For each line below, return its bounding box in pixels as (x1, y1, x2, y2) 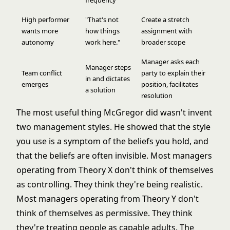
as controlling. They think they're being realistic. (16, 179, 203, 190)
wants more (22, 26, 58, 35)
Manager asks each (141, 57, 200, 66)
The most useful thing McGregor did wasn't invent (16, 107, 212, 118)
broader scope (141, 37, 185, 47)
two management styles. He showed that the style (16, 121, 210, 132)
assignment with (141, 26, 192, 35)
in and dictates (85, 74, 130, 83)
